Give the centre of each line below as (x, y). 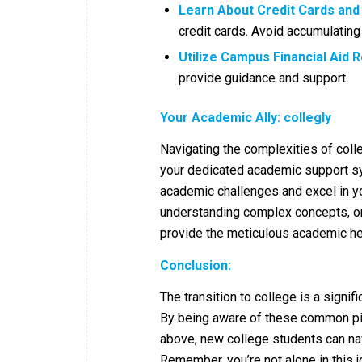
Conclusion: (196, 265)
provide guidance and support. (263, 78)
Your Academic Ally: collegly (246, 117)
